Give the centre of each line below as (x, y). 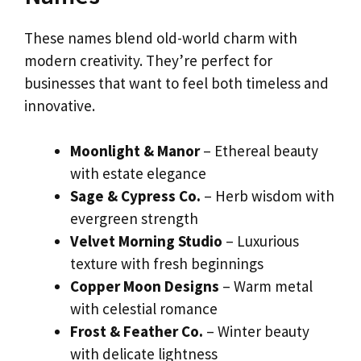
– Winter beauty (256, 332)
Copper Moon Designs (145, 286)
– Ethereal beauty (259, 151)
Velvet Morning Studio (146, 241)
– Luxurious (261, 241)
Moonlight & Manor (135, 151)
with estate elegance (138, 174)
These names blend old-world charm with (161, 37)
